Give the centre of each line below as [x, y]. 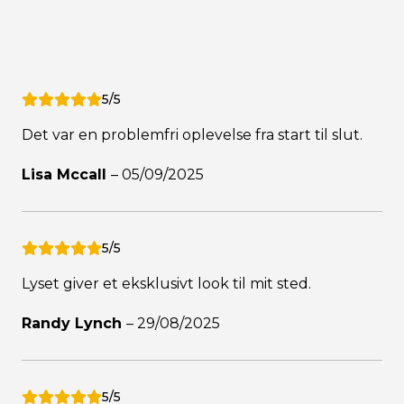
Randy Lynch [74, 324]
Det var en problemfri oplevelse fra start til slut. [192, 135]
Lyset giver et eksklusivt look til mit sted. [166, 284]
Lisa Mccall [66, 175]
